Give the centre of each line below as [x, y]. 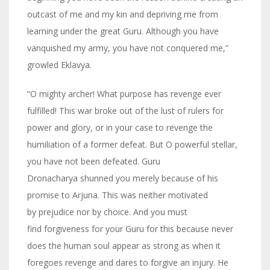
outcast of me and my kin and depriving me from [123, 14]
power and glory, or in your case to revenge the [120, 128]
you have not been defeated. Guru [94, 162]
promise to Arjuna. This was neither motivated [118, 195]
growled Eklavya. [59, 65]
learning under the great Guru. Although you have [123, 31]
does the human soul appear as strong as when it [124, 246]
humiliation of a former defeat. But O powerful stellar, [132, 145]
